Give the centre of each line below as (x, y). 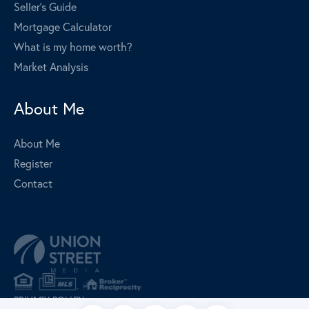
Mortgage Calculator (63, 27)
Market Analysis (51, 67)
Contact (33, 183)
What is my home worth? (73, 47)
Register (33, 163)
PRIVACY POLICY (49, 299)
